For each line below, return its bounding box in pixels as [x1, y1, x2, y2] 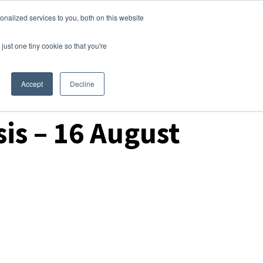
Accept [21, 79, 43, 89]
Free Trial [200, 16, 240, 28]
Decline [70, 79, 95, 89]
